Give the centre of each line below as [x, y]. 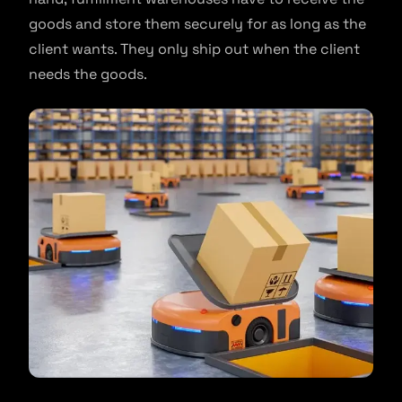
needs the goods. [90, 74]
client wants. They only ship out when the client [194, 48]
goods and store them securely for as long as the [197, 23]
